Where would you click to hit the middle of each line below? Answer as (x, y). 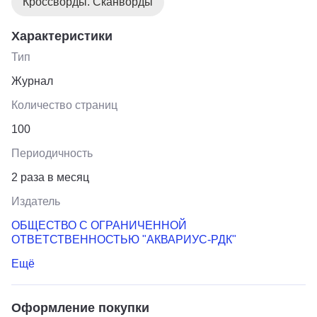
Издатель (36, 201)
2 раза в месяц (50, 177)
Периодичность (52, 153)
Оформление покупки (80, 307)
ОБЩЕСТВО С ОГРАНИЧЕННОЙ (99, 225)
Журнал (32, 81)
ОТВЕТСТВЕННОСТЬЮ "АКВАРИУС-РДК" (124, 239)
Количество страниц (64, 105)
